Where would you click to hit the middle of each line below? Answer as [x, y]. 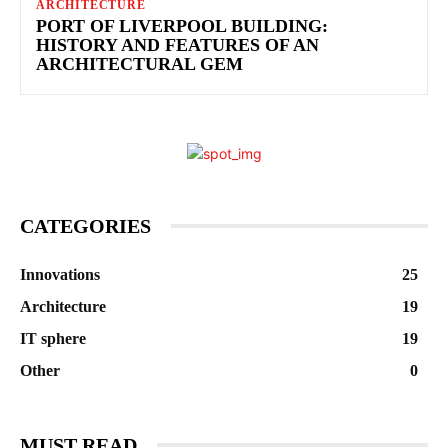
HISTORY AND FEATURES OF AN [177, 44]
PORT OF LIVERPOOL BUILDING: [182, 25]
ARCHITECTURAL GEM [139, 63]
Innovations [60, 274]
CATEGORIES [85, 225]
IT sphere [53, 338]
